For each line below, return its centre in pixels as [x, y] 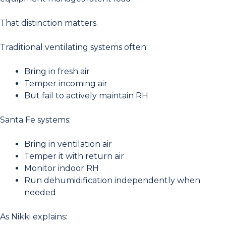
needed [40, 192]
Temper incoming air [66, 83]
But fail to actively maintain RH [86, 95]
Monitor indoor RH [62, 168]
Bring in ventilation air [68, 144]
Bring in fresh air [57, 71]
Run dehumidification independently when [112, 180]
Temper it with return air [74, 156]
